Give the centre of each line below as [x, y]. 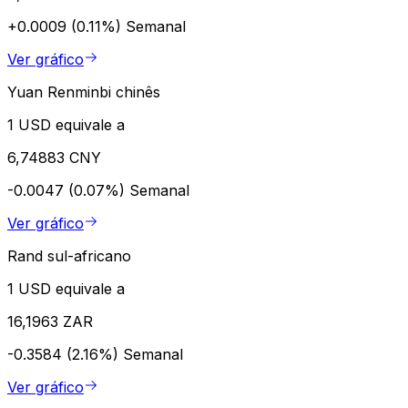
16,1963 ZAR [50, 321]
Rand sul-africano [69, 255]
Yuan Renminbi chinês [84, 92]
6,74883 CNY [54, 157]
